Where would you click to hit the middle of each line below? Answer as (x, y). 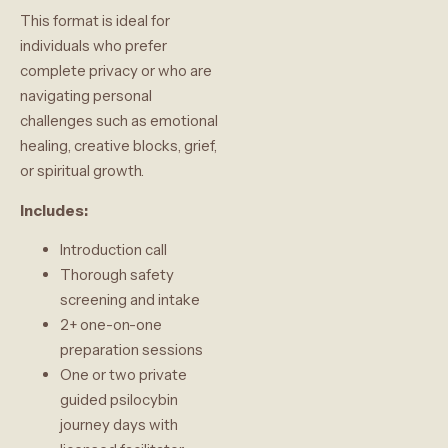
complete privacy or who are (116, 71)
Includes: (54, 210)
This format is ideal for (95, 21)
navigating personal (86, 96)
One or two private (123, 375)
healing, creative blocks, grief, (118, 146)
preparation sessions (131, 350)
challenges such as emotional (119, 121)
